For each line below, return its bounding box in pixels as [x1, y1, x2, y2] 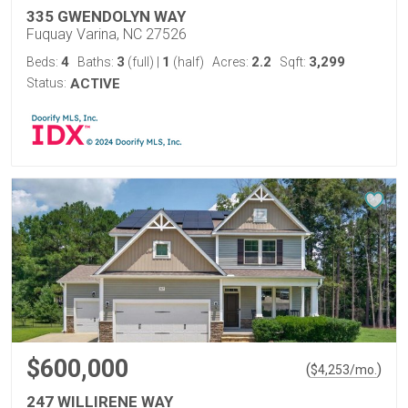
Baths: [77, 55, 117, 69]
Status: [26, 76, 66, 90]
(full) [125, 55, 157, 69]
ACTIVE [70, 76, 120, 92]
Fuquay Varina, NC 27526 [26, 25, 187, 43]
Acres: [212, 55, 251, 69]
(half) [170, 55, 204, 69]
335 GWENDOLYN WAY [26, 7, 186, 25]
